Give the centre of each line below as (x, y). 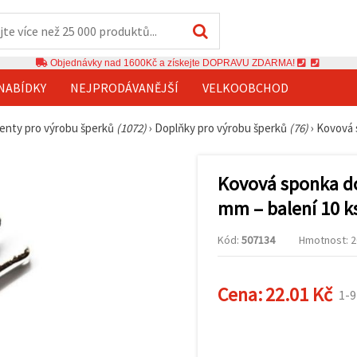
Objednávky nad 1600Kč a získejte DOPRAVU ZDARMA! (172, 63)
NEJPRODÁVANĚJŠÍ (124, 87)
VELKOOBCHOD (245, 87)
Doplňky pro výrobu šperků (222, 127)
